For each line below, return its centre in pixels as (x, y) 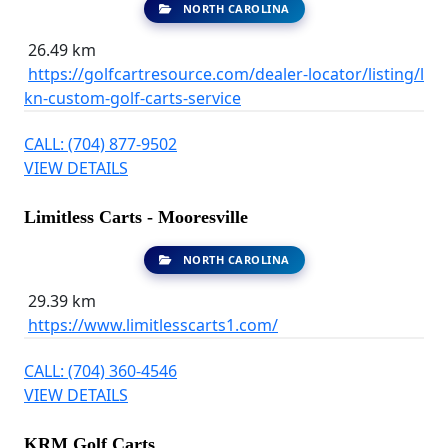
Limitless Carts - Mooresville (136, 217)
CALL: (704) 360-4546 (100, 371)
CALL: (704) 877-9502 (100, 144)
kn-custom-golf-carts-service (132, 98)
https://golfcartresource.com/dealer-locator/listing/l (226, 74)
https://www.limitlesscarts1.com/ (153, 325)
